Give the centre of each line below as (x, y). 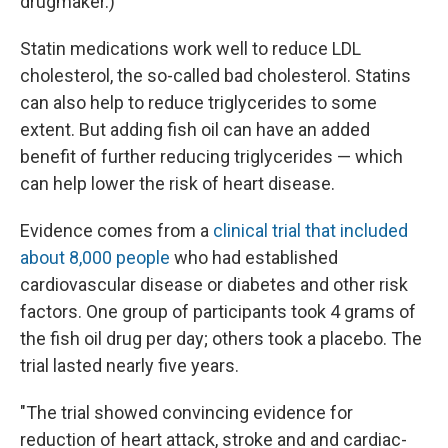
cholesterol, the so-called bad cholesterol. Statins (215, 76)
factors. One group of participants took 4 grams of (218, 312)
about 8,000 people (97, 258)
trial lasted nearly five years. (129, 366)
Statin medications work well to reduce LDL (190, 49)
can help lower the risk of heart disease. (177, 184)
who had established (256, 258)
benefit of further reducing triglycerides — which (211, 157)
